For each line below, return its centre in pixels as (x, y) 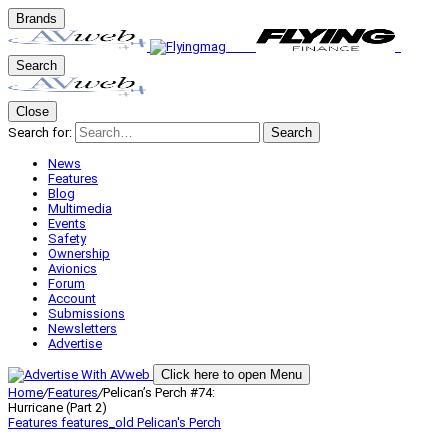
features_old (99, 422)
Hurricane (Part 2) (57, 407)
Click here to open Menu (231, 374)
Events (67, 223)
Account (72, 298)
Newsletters (82, 328)
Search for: (40, 132)
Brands (36, 18)
